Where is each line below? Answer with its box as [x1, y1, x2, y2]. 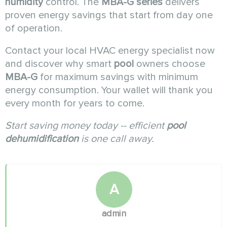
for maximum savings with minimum [37, 70, 198, 83]
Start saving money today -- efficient [5, 119, 167, 132]
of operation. [5, 22, 62, 34]
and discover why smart [5, 57, 114, 70]
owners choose [134, 57, 205, 70]
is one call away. [79, 132, 154, 145]
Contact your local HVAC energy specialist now [5, 44, 215, 57]
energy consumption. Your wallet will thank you [5, 84, 213, 96]
